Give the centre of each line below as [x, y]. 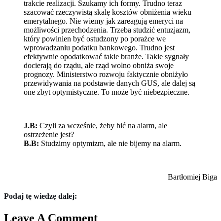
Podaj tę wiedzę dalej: [40, 196]
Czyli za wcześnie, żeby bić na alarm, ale [102, 126]
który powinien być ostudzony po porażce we [95, 39]
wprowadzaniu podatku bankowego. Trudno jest [99, 48]
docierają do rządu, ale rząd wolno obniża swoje [99, 65]
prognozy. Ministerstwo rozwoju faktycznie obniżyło [106, 74]
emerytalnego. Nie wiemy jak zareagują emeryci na [103, 21]
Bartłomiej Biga [192, 177]
